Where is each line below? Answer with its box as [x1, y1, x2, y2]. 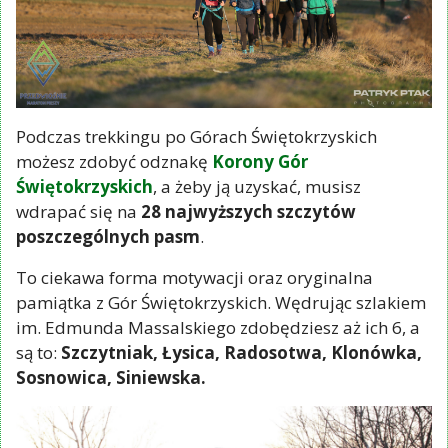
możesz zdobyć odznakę [16, 149, 212, 173]
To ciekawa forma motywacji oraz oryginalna [16, 265, 373, 289]
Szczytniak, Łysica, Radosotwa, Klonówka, [61, 340, 422, 364]
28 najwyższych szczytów [141, 199, 356, 223]
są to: [16, 340, 61, 364]
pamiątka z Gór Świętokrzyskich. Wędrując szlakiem [16, 290, 426, 314]
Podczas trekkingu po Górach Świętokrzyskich [16, 124, 377, 148]
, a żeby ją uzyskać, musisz [153, 174, 361, 198]
